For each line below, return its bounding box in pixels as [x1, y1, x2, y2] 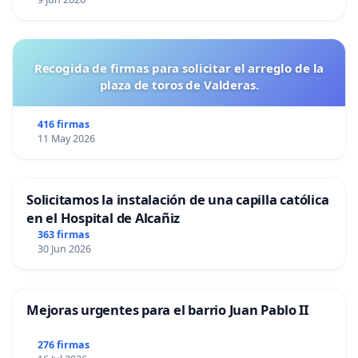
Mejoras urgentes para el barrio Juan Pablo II [26, 300, 308, 319]
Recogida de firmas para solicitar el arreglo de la [34, 59, 324, 76]
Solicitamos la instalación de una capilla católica [26, 189, 329, 209]
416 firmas [37, 117, 89, 131]
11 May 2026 [37, 131, 95, 145]
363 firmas [37, 227, 89, 241]
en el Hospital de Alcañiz [26, 208, 181, 227]
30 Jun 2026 [37, 241, 91, 256]
